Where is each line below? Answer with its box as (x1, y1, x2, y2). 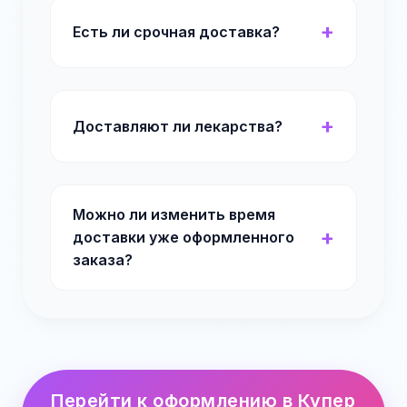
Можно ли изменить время (73, 205, 275, 223)
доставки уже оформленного (73, 228, 294, 246)
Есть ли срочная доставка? (73, 22, 280, 41)
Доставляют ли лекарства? (73, 116, 283, 135)
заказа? (73, 251, 133, 269)
